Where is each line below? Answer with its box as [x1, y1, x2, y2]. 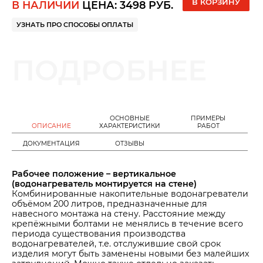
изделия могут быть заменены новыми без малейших [12, 248, 249, 259]
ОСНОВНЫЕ [109, 114, 150, 122]
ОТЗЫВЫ [114, 139, 144, 147]
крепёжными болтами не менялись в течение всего [12, 218, 243, 230]
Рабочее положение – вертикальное [12, 168, 176, 180]
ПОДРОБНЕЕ [12, 53, 207, 87]
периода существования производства [12, 228, 186, 240]
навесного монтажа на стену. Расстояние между [12, 208, 225, 220]
